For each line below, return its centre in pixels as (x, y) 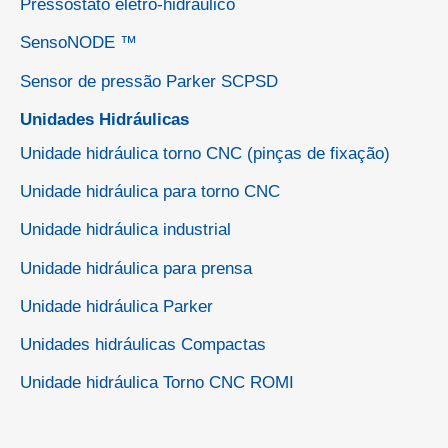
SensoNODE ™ (78, 43)
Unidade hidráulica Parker (116, 306)
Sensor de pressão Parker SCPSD (149, 81)
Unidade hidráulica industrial (125, 230)
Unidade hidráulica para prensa (136, 268)
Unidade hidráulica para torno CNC (150, 192)
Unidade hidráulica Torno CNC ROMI (157, 383)
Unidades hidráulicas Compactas (143, 345)
